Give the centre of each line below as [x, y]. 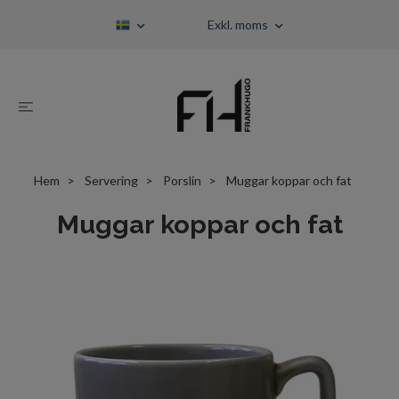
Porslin [182, 180]
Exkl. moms [239, 24]
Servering [111, 180]
